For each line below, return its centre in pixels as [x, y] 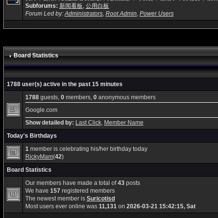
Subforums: [41, 6]
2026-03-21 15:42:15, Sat [161, 206]
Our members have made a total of [71, 183]
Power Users [156, 13]
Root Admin [121, 13]
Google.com [41, 110]
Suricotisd [100, 198]
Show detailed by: [49, 122]
